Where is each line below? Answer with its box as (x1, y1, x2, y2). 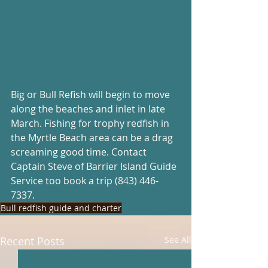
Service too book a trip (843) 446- (11, 173, 159, 187)
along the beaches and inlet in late (11, 102, 167, 115)
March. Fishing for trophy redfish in (11, 116, 172, 130)
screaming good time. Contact (11, 145, 149, 159)
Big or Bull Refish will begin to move (11, 87, 172, 101)
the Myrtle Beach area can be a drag (11, 130, 175, 144)
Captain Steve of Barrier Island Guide (11, 159, 179, 173)
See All (165, 233, 191, 245)
